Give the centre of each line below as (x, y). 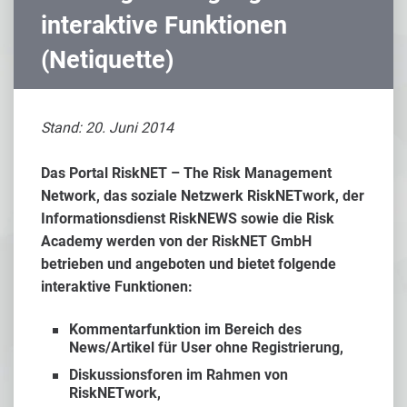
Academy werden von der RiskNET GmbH (176, 241)
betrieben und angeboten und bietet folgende (189, 264)
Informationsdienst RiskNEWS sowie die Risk (188, 218)
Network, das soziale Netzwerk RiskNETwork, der (203, 196)
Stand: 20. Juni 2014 (107, 128)
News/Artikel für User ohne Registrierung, (206, 347)
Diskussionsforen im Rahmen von (179, 375)
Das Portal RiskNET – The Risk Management (186, 173)
